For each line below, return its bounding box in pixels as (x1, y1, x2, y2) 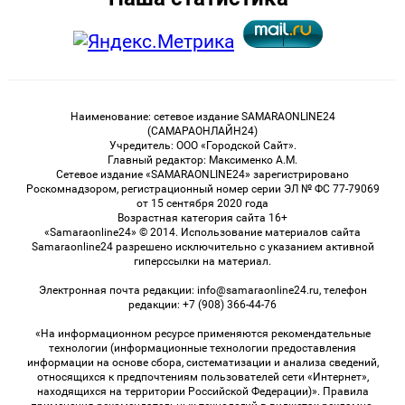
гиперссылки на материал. (134, 254, 271, 268)
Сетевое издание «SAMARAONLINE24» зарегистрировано (56, 167, 349, 181)
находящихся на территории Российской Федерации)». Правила (36, 384, 369, 398)
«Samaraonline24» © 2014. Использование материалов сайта (44, 225, 361, 239)
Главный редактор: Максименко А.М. (108, 153, 297, 166)
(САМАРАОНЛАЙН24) (147, 124, 258, 137)
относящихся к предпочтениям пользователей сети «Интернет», (36, 370, 369, 383)
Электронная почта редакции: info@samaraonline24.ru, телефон (38, 283, 367, 297)
